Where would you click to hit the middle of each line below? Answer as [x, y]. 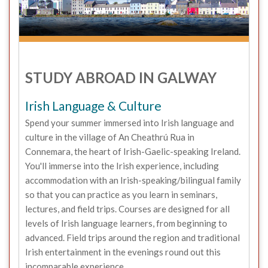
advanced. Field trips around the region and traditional [133, 237]
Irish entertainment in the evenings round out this [123, 252]
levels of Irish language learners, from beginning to [126, 223]
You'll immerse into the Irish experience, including [122, 165]
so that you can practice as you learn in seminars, [121, 194]
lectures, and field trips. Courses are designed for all [127, 208]
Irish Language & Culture [93, 105]
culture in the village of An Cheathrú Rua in [110, 137]
